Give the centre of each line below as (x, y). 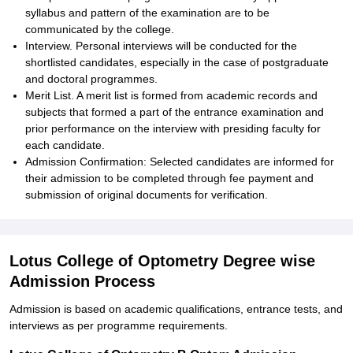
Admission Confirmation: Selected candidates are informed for (180, 162)
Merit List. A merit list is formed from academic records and (171, 95)
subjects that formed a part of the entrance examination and (175, 112)
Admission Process (82, 281)
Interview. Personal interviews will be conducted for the (161, 46)
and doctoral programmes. (91, 79)
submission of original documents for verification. (147, 195)
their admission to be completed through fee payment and (169, 178)
